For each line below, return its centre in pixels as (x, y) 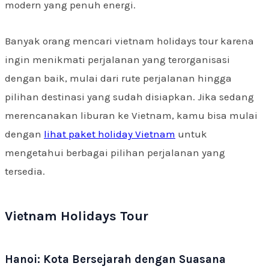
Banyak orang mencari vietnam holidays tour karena (129, 41)
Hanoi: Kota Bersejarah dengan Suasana (115, 260)
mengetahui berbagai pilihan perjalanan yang (115, 153)
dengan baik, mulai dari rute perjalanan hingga (118, 78)
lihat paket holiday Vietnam (110, 134)
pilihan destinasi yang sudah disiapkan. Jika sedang (129, 97)
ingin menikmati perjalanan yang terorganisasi (117, 60)
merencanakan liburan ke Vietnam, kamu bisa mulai (131, 116)
